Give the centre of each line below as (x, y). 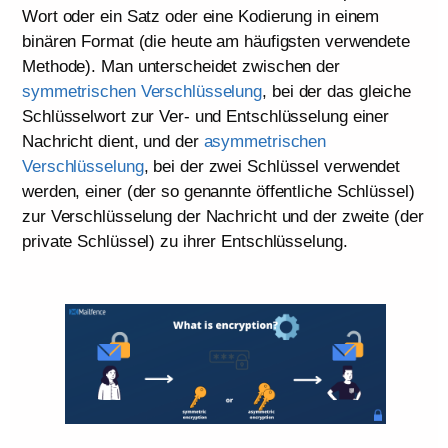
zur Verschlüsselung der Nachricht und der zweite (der (223, 217)
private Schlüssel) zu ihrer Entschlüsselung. (185, 242)
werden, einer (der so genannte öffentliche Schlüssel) (218, 192)
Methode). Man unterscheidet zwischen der (181, 67)
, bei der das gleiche (337, 92)
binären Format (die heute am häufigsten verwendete (216, 42)
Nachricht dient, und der (113, 142)
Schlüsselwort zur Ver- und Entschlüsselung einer (206, 117)
